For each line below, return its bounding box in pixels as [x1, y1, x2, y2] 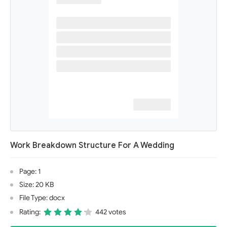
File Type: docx [19, 194, 65, 202]
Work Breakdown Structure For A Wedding [10, 140, 174, 150]
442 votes [95, 208, 126, 216]
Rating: [19, 208, 41, 216]
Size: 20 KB [19, 180, 54, 189]
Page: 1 [19, 167, 41, 176]
